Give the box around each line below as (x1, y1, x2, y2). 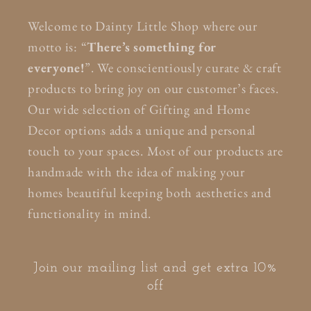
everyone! (28, 59, 85, 77)
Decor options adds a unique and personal (28, 121, 256, 140)
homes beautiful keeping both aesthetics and (28, 184, 271, 202)
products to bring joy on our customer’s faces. (28, 80, 279, 98)
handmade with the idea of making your (28, 163, 245, 181)
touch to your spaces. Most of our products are (28, 142, 283, 160)
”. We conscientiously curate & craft (84, 59, 282, 77)
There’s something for (87, 38, 217, 56)
